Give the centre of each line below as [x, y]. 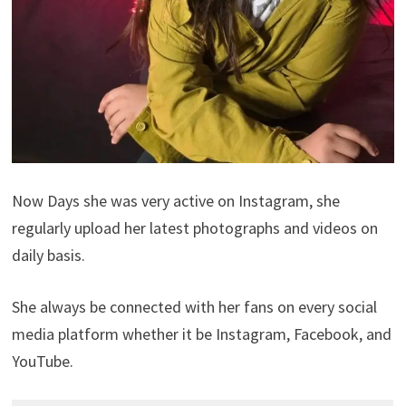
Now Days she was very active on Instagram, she [175, 200]
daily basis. [48, 255]
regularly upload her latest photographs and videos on [194, 227]
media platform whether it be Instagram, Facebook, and [201, 333]
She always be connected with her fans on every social [194, 306]
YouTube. [42, 361]
